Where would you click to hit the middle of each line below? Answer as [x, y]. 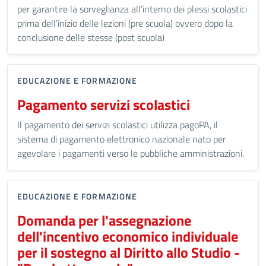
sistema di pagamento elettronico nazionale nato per [121, 139]
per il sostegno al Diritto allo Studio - [129, 252]
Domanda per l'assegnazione [104, 220]
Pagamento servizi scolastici [104, 104]
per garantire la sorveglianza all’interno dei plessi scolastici [132, 9]
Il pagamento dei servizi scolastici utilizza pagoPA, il [118, 125]
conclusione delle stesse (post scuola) [91, 37]
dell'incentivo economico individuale [128, 236]
